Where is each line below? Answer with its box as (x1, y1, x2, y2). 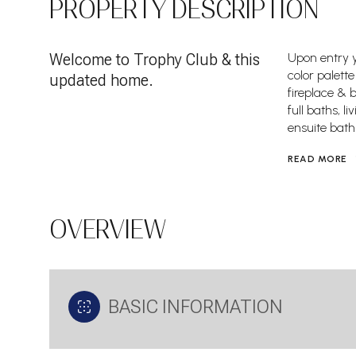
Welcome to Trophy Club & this (49, 50, 260, 69)
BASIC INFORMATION (108, 296, 283, 318)
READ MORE (288, 153, 347, 164)
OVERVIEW (49, 215, 166, 245)
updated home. (49, 71, 153, 90)
